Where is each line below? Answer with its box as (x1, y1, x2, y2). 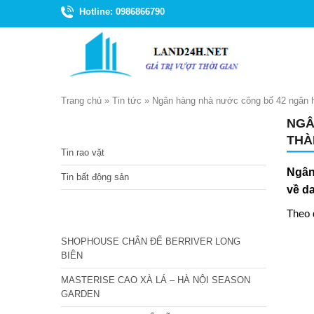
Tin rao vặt (61, 147, 104, 158)
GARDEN (61, 289, 100, 299)
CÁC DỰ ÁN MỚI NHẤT (75, 210, 175, 220)
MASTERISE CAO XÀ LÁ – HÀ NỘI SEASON (61, 275, 250, 285)
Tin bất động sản (61, 172, 129, 182)
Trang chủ (61, 95, 102, 106)
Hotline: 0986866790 (79, 6, 165, 17)
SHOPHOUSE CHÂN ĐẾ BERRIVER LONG (61, 236, 240, 247)
